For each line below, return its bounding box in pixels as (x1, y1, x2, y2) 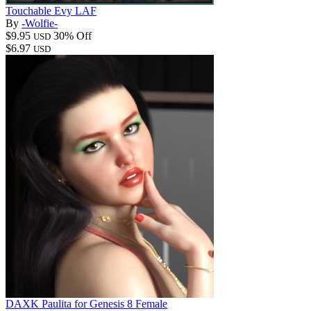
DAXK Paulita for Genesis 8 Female (6, 297, 167, 310)
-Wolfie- (22, 17, 58, 29)
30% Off (53, 29, 92, 42)
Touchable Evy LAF (6, 4, 96, 17)
